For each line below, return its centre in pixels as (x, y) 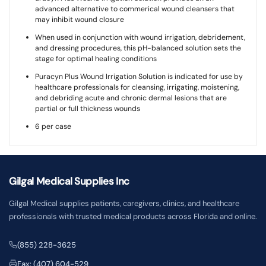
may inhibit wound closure (79, 20)
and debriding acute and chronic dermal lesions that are (131, 98)
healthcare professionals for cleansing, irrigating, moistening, (137, 88)
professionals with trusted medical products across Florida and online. (133, 217)
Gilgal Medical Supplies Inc (69, 181)
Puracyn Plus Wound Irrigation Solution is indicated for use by (139, 77)
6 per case (53, 127)
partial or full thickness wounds (87, 109)
